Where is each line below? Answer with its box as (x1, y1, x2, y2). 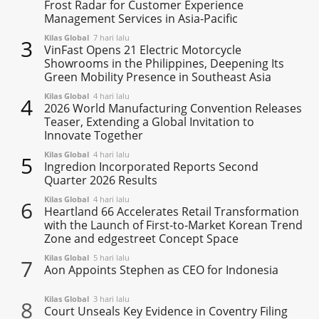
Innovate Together (44, 127, 144, 144)
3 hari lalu (89, 293, 130, 305)
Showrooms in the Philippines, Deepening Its (44, 56, 285, 72)
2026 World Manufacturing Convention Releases (44, 100, 303, 117)
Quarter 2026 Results (44, 172, 158, 189)
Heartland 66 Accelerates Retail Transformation (44, 204, 300, 220)
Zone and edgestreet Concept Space (44, 231, 239, 247)
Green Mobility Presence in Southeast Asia (44, 69, 272, 85)
